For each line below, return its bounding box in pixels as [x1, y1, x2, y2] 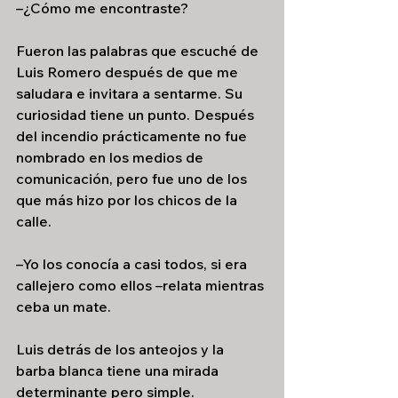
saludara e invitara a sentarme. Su [16, 84, 246, 102]
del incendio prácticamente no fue [16, 127, 251, 145]
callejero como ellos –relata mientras [16, 276, 267, 294]
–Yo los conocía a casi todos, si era [16, 255, 251, 273]
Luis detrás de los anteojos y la [16, 340, 227, 358]
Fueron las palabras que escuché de [16, 42, 262, 60]
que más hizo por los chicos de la [16, 191, 241, 209]
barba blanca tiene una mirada [16, 362, 222, 379]
